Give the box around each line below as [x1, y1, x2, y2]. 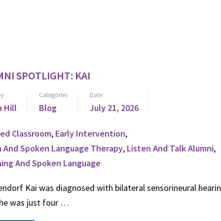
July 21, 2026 [90, 102, 139, 113]
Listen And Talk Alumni [127, 143, 214, 154]
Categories [39, 91, 68, 99]
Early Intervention [55, 128, 125, 139]
